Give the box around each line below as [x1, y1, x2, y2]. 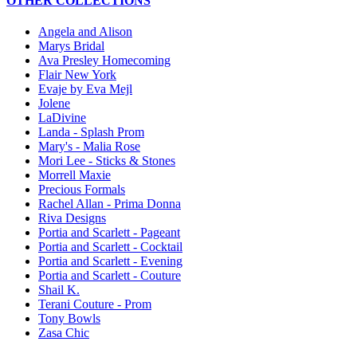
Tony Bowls [38, 312, 100, 326]
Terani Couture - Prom [38, 297, 151, 312]
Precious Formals [38, 182, 125, 197]
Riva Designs [38, 211, 106, 226]
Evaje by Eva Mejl [38, 82, 132, 96]
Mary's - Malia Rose [38, 139, 140, 154]
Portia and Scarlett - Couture [38, 269, 181, 283]
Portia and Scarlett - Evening [38, 254, 182, 269]
